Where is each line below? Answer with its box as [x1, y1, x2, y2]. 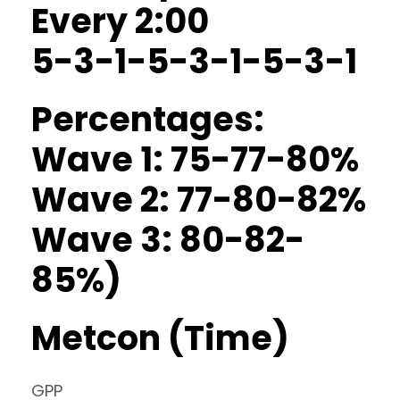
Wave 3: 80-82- [31, 216, 304, 263]
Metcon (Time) [31, 314, 289, 362]
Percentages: [31, 96, 264, 143]
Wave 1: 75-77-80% [31, 136, 359, 183]
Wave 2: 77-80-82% [31, 176, 366, 223]
